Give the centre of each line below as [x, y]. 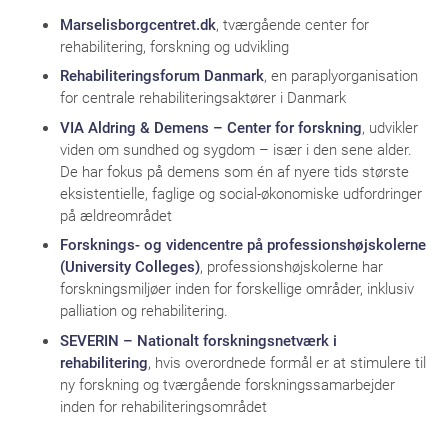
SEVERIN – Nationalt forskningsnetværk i [198, 339]
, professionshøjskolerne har [291, 266]
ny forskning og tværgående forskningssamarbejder [227, 383]
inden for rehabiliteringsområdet [163, 405]
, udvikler [390, 126]
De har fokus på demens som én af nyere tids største [234, 170]
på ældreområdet [116, 214]
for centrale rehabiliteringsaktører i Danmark [203, 97]
